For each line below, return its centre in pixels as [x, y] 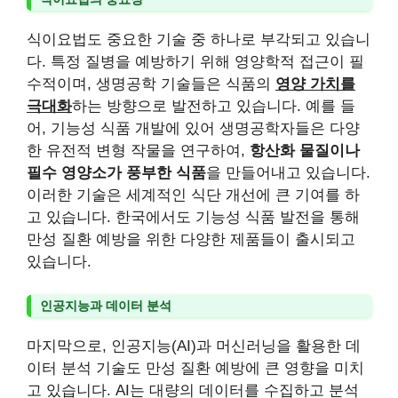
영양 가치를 [315, 84]
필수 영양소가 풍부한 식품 [116, 172]
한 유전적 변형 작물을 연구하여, [138, 150]
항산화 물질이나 [305, 150]
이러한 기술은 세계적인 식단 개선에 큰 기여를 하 [193, 195]
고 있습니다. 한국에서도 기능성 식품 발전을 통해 [193, 217]
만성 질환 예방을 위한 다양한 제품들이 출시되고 [191, 239]
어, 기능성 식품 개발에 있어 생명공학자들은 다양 [193, 128]
